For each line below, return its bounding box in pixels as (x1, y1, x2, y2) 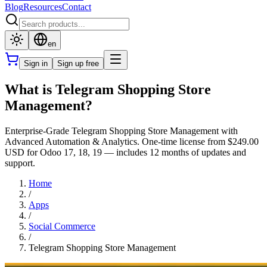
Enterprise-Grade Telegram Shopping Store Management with (5, 125, 238, 136)
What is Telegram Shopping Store (5, 81, 211, 97)
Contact (62, 2, 91, 12)
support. (5, 157, 35, 168)
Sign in (24, 59, 48, 68)
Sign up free (57, 59, 99, 68)
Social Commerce (29, 221, 95, 231)
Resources (23, 2, 62, 12)
